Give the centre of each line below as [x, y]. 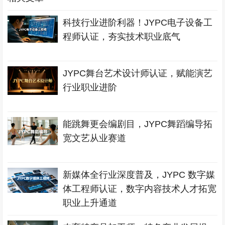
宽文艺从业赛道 [95, 138]
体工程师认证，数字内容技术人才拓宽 [140, 189]
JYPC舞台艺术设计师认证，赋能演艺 [138, 73]
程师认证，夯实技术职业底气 [122, 37]
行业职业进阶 [90, 87]
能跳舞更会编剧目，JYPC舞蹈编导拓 [138, 124]
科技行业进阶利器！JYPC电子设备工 [138, 23]
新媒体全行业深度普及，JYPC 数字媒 [139, 175]
